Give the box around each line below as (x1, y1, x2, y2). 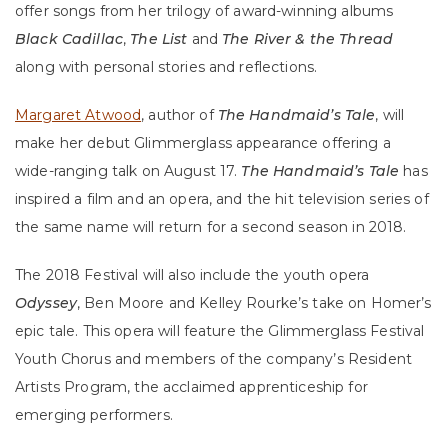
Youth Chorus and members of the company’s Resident (15, 350, 413, 369)
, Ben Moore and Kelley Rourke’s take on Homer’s (76, 294, 432, 313)
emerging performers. (15, 406, 173, 425)
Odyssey (15, 294, 77, 313)
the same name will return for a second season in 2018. (15, 218, 407, 237)
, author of (141, 106, 218, 125)
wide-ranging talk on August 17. (15, 162, 242, 181)
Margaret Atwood (15, 106, 142, 125)
